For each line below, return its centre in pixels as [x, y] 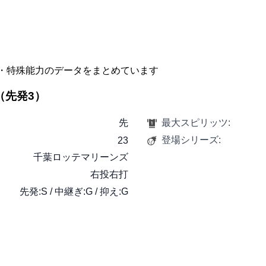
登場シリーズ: [191, 140]
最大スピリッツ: [196, 123]
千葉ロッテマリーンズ [81, 157]
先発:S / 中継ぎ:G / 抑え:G [74, 192]
